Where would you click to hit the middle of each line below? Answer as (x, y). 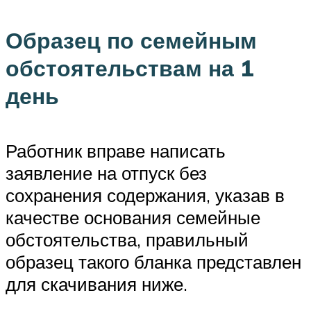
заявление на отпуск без (106, 173)
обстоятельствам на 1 (130, 68)
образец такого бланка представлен (153, 261)
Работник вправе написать (116, 150)
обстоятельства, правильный (127, 239)
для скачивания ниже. (96, 284)
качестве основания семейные (133, 217)
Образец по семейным (131, 41)
